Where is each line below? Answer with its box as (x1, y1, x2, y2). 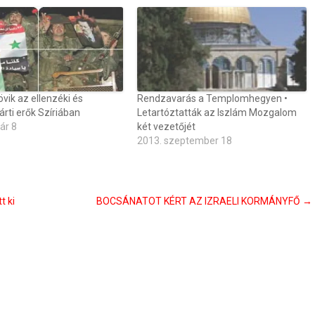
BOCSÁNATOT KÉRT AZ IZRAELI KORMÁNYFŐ (96, 195, 302, 207)
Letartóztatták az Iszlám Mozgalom (137, 107, 297, 118)
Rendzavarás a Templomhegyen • (137, 93, 288, 104)
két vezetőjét (137, 121, 196, 132)
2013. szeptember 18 (137, 135, 233, 146)
